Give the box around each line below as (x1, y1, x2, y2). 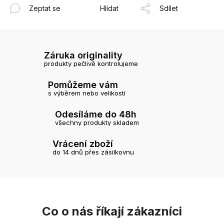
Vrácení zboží (52, 138, 113, 149)
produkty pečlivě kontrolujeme (44, 59, 138, 67)
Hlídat (100, 4, 118, 13)
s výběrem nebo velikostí (48, 88, 125, 97)
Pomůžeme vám (48, 79, 118, 90)
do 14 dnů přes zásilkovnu (52, 147, 134, 156)
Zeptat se (29, 4, 60, 13)
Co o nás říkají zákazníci (42, 203, 182, 218)
